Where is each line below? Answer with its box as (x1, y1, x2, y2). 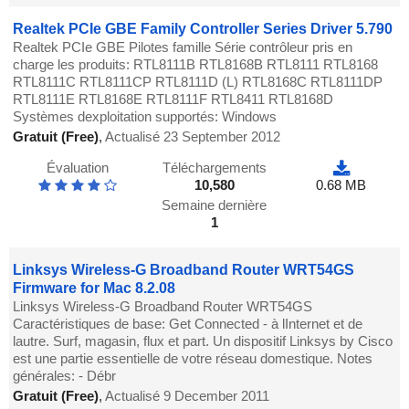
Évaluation (46, 160, 109, 176)
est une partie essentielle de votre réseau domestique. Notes (13, 351, 373, 367)
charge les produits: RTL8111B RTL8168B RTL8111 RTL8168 (13, 57, 379, 73)
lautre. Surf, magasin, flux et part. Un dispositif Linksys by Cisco (13, 333, 393, 350)
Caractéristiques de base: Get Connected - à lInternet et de (13, 316, 363, 332)
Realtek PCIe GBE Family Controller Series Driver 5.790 (13, 21, 393, 37)
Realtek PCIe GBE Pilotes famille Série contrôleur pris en (13, 39, 353, 56)
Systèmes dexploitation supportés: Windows (13, 109, 278, 125)
